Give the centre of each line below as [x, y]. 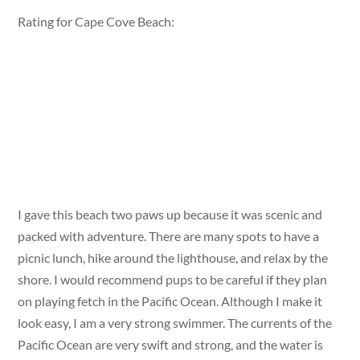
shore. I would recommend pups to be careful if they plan [173, 280]
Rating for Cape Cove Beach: [96, 21]
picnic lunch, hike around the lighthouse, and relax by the [173, 258]
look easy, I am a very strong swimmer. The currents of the [175, 323]
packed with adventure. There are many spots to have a [169, 236]
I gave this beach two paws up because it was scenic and [170, 215]
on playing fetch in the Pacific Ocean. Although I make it [170, 301]
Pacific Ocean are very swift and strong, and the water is [171, 345]
